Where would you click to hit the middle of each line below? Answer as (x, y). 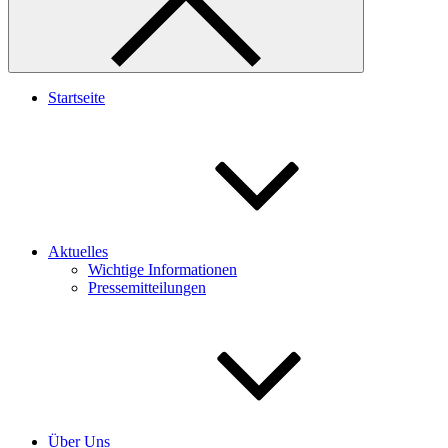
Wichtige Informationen (162, 269)
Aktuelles (78, 251)
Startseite (76, 97)
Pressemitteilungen (147, 287)
